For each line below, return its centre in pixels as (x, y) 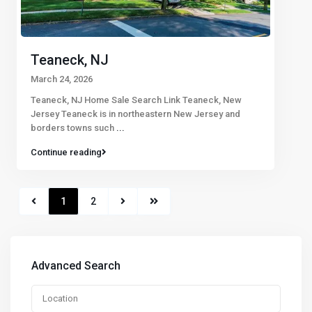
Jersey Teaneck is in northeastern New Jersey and (135, 114)
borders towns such (73, 127)
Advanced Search (76, 265)
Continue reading (66, 152)
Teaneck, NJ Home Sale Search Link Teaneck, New (136, 100)
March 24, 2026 (62, 79)
